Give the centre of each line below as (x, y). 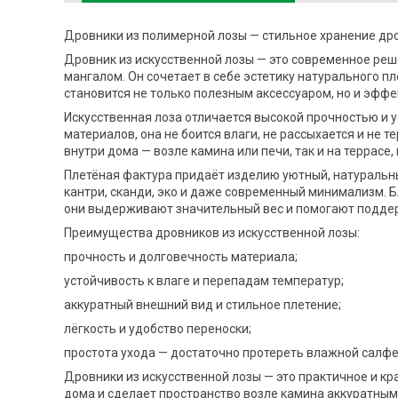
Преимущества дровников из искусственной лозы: (212, 233)
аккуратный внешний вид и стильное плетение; (203, 305)
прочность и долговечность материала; (181, 257)
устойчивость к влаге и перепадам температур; (204, 281)
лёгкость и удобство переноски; (158, 329)
